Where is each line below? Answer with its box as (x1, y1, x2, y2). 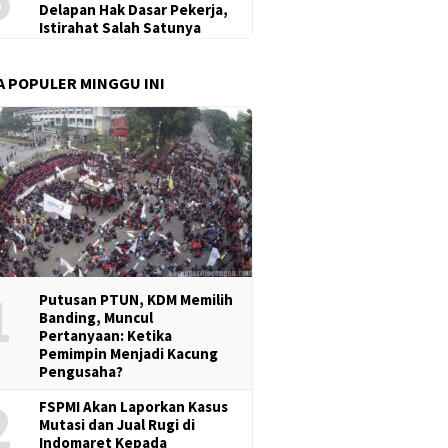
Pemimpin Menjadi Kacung (39, 343, 219, 363)
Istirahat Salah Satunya (39, 17, 202, 37)
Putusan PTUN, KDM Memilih (39, 289, 234, 309)
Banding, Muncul (39, 307, 154, 327)
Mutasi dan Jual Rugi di (39, 414, 196, 434)
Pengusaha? (39, 361, 124, 381)
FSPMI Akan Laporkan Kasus (39, 396, 229, 416)
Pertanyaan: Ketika (39, 325, 173, 345)
